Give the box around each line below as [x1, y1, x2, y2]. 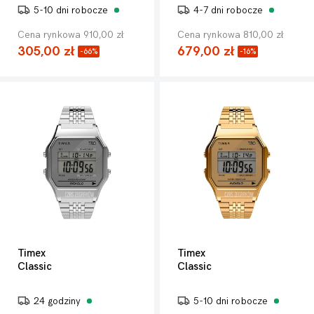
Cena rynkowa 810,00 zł [177, 29, 283, 41]
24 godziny [34, 295, 83, 307]
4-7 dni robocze [193, 4, 266, 16]
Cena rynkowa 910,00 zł [18, 29, 123, 41]
